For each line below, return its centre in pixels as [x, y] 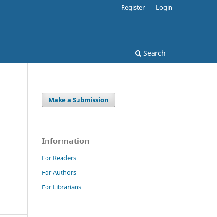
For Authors [59, 172]
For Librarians [62, 187]
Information [66, 141]
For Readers [59, 158]
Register [133, 7]
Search [154, 53]
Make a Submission [79, 100]
